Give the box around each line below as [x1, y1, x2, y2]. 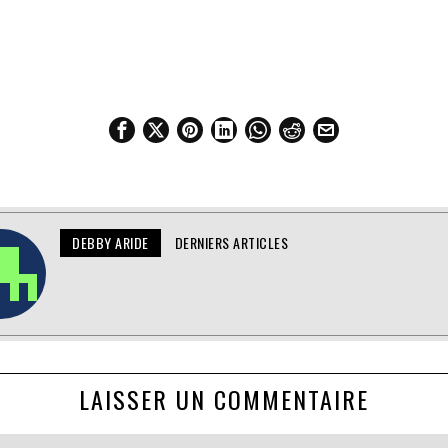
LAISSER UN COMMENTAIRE [79, 381, 369, 418]
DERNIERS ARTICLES [174, 232, 289, 254]
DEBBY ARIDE [72, 232, 149, 254]
